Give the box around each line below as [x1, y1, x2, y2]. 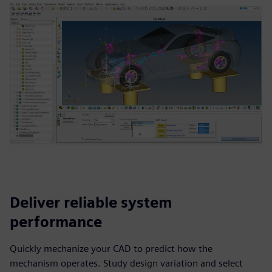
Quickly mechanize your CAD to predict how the [10, 243, 212, 254]
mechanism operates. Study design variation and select [10, 257, 243, 269]
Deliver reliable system [10, 194, 172, 211]
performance [10, 213, 102, 231]
